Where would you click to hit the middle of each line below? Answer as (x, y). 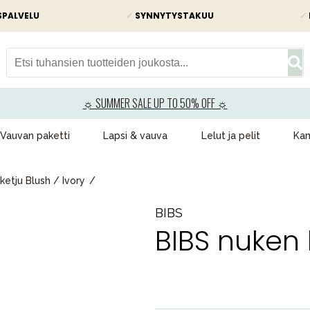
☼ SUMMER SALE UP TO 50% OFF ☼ (155, 103)
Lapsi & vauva (136, 136)
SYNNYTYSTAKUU (173, 16)
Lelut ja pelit (230, 136)
